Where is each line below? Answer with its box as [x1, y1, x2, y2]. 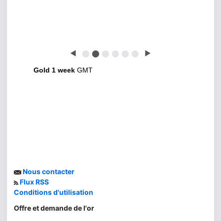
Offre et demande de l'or [14, 204, 94, 213]
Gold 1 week [34, 66, 75, 74]
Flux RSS [18, 178, 49, 186]
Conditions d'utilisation [14, 188, 93, 197]
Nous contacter [21, 167, 74, 176]
